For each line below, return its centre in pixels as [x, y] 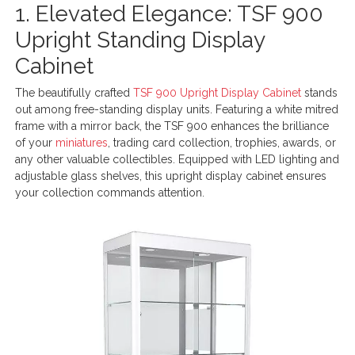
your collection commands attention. [110, 192]
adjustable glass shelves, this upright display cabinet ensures [171, 176]
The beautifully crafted [74, 92]
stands [320, 92]
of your [36, 142]
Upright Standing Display [140, 40]
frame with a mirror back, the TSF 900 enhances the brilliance [172, 126]
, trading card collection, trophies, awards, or [222, 142]
